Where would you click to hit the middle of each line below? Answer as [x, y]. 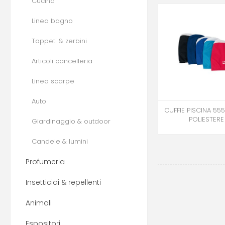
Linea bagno [52, 21]
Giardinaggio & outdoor [71, 121]
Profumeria [45, 162]
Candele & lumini [60, 141]
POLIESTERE [206, 120]
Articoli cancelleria [62, 61]
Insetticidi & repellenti [63, 182]
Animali [39, 203]
